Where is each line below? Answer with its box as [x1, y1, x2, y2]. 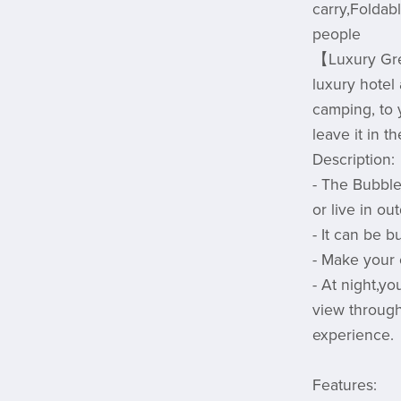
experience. [311, 325, 394, 345]
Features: [311, 375, 377, 395]
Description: [311, 149, 395, 169]
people [311, 24, 361, 44]
